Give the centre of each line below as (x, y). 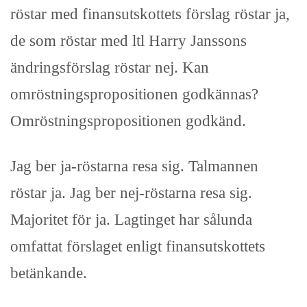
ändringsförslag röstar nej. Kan (110, 67)
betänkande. (49, 273)
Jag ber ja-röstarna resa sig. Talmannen (134, 166)
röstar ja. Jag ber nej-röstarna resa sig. (131, 193)
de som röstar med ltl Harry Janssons (128, 41)
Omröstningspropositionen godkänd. (128, 121)
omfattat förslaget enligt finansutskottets (138, 246)
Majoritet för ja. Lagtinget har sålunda (131, 220)
